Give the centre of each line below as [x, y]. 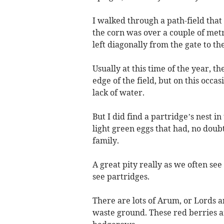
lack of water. [118, 92]
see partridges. [121, 176]
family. [105, 140]
